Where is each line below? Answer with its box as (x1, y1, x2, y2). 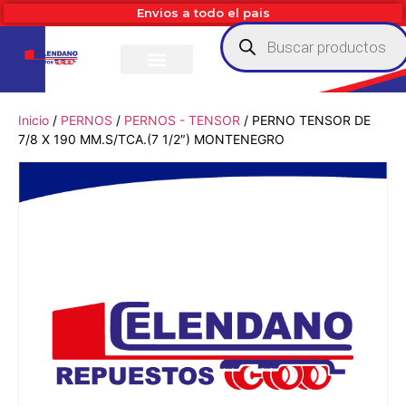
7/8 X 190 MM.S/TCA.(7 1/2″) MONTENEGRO (18, 131, 285, 147)
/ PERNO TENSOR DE (240, 112, 371, 128)
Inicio (18, 112, 49, 128)
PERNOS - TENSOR (124, 112, 240, 128)
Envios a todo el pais (136, 5, 270, 20)
